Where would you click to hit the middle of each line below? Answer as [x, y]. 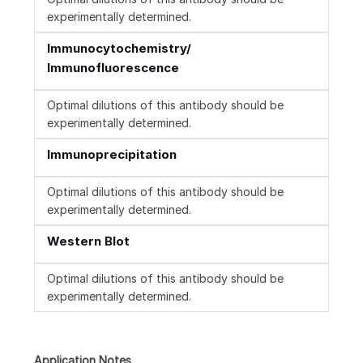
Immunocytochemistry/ [119, 49]
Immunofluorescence [113, 68]
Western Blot [88, 241]
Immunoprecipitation [112, 155]
